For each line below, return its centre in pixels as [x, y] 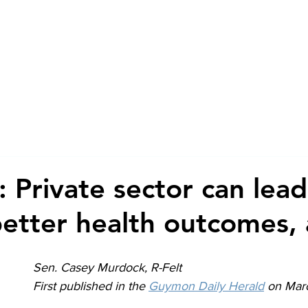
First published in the [91, 286]
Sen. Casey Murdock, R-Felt [107, 267]
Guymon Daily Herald [206, 286]
